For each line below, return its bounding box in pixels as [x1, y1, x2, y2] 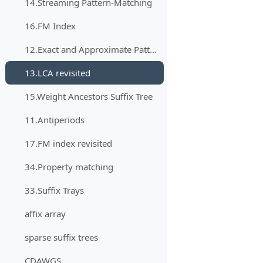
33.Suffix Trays [25, 184, 85, 197]
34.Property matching [25, 161, 114, 173]
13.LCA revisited [25, 67, 91, 79]
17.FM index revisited [25, 137, 113, 150]
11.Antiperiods [25, 114, 85, 126]
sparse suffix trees [25, 231, 99, 244]
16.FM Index [25, 20, 76, 32]
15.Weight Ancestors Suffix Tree [25, 90, 153, 103]
